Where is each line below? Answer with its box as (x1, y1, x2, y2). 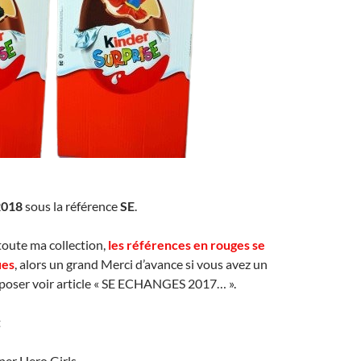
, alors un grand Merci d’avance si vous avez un (15, 255, 268, 272)
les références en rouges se (108, 236, 265, 252)
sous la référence (23, 197, 120, 214)
